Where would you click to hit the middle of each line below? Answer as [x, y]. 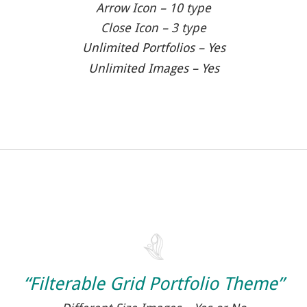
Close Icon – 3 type [153, 28]
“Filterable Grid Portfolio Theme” [153, 283]
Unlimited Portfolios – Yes [153, 48]
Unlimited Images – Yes [153, 68]
